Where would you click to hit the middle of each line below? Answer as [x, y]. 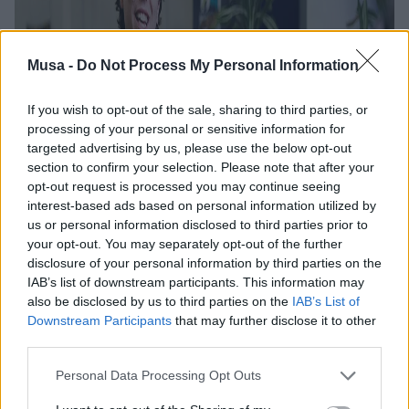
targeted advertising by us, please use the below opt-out [189, 147]
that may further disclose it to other [274, 320]
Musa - [52, 65]
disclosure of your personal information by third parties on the [204, 262]
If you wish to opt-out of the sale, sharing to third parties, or [198, 109]
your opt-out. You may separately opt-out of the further [185, 243]
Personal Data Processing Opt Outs [158, 375]
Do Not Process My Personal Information [218, 65]
